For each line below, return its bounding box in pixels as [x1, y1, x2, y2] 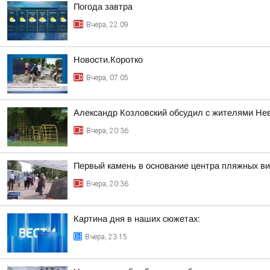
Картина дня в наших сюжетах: [74, 214, 200, 224]
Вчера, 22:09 [86, 20, 128, 29]
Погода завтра [74, 2, 133, 11]
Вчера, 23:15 [85, 233, 127, 241]
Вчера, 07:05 [86, 74, 128, 82]
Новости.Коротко [74, 55, 143, 64]
